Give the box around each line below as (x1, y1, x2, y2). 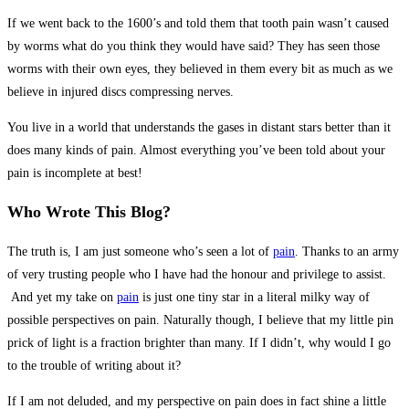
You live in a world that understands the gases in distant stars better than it (7, 120, 391, 134)
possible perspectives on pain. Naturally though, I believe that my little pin (7, 312, 393, 327)
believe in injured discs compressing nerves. (7, 84, 234, 99)
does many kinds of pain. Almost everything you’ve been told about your (7, 142, 385, 157)
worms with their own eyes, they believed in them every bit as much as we (7, 61, 393, 76)
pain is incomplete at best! (7, 165, 142, 180)
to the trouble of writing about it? (7, 358, 181, 372)
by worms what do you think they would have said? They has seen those (7, 38, 380, 53)
